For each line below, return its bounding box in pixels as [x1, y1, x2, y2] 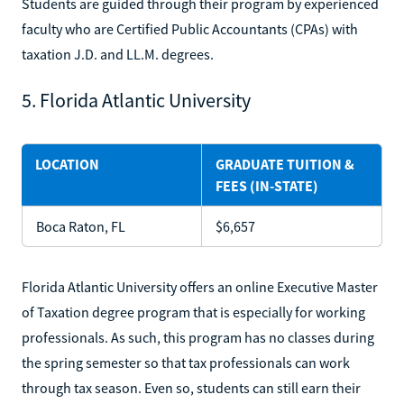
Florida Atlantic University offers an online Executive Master [22, 277, 378, 296]
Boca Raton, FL [36, 216, 125, 235]
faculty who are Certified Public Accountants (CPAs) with [22, 19, 358, 38]
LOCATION [35, 154, 99, 173]
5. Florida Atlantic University [22, 87, 251, 113]
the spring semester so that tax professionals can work [22, 353, 350, 372]
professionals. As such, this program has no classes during [22, 327, 374, 346]
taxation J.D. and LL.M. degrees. [22, 44, 214, 63]
